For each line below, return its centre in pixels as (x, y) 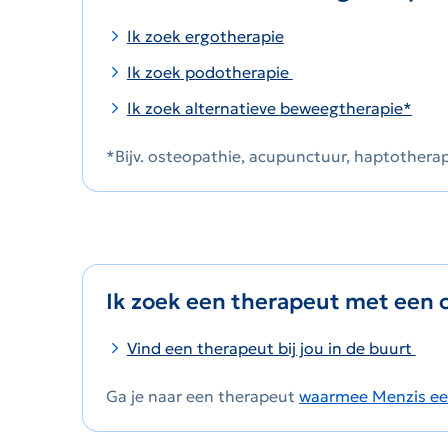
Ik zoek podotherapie (209, 72)
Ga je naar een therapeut (202, 396)
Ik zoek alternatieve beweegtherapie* (269, 108)
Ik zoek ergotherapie (205, 36)
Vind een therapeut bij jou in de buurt (271, 348)
